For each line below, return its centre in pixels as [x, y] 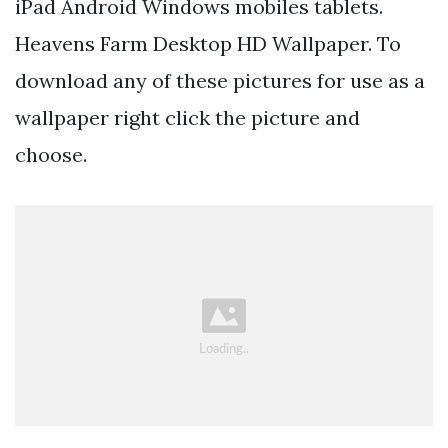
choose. [51, 155]
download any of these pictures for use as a [220, 81]
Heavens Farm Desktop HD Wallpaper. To [208, 44]
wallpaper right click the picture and [187, 118]
